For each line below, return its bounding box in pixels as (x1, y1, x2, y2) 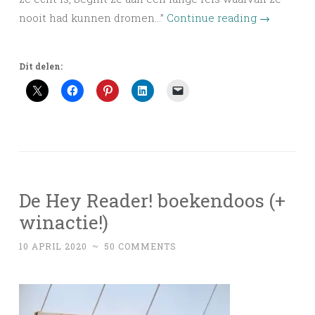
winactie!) (19, 210, 108, 235)
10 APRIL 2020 (19, 240, 87, 252)
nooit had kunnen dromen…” (19, 11, 167, 25)
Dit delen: (19, 60, 63, 72)
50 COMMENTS (104, 240, 176, 252)
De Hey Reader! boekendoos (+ (19, 188, 285, 213)
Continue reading (167, 11, 259, 25)
